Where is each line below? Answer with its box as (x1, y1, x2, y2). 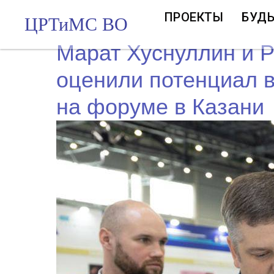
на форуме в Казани (56, 94, 264, 119)
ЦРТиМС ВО (24, 14, 128, 34)
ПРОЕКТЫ (164, 10, 224, 24)
